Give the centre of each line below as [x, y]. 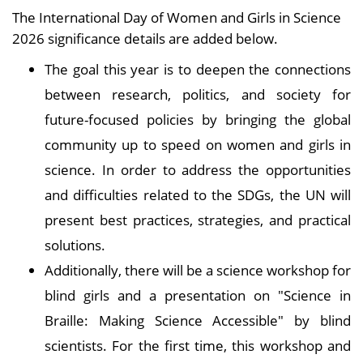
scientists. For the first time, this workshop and [198, 346]
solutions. [75, 245]
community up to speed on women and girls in [198, 145]
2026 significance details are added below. [145, 38]
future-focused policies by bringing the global [198, 120]
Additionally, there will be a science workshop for [198, 270]
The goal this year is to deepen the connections [198, 69]
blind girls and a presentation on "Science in [198, 295]
